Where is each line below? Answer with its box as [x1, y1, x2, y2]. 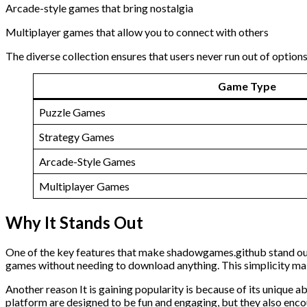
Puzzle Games [39, 105, 106, 119]
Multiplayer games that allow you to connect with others [5, 25, 269, 38]
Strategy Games [39, 130, 114, 143]
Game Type [217, 79, 276, 93]
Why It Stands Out [5, 212, 143, 232]
